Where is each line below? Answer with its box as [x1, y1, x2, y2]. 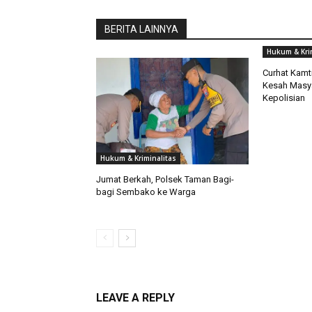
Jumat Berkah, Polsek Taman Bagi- [96, 174, 234, 185]
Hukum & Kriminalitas [100, 153, 176, 164]
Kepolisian [262, 93, 305, 104]
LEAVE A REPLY [96, 291, 175, 305]
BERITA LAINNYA [104, 24, 178, 36]
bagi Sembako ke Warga [96, 187, 196, 198]
